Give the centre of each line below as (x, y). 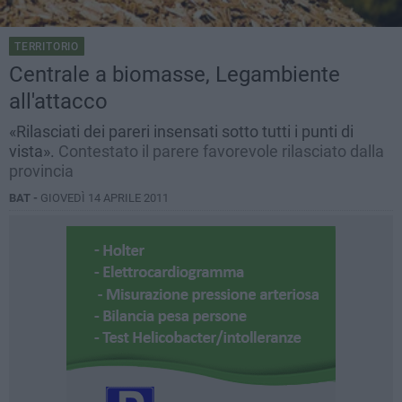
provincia (41, 171)
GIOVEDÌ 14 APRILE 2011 (105, 198)
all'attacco (58, 102)
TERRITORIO (47, 47)
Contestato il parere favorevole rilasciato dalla (221, 152)
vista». (34, 152)
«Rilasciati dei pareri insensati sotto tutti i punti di (181, 132)
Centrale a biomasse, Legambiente (175, 75)
